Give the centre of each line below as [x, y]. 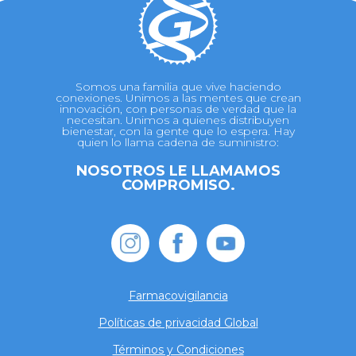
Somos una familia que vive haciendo [178, 87]
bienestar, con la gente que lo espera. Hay [178, 132]
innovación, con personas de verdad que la [178, 109]
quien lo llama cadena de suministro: [178, 143]
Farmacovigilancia [178, 296]
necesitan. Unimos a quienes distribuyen [178, 120]
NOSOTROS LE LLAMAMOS [178, 171]
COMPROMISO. [178, 186]
